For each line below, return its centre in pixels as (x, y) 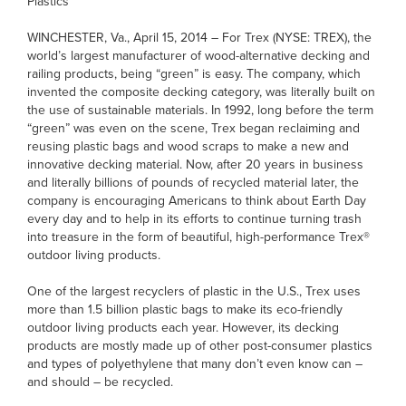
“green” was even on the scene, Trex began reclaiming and (193, 128)
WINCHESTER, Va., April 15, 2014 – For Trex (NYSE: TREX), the (199, 38)
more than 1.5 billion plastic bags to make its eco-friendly (185, 309)
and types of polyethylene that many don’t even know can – (195, 364)
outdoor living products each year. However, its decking (183, 328)
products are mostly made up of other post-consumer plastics (200, 346)
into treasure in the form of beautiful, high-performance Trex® (198, 237)
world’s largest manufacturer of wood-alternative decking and (198, 56)
